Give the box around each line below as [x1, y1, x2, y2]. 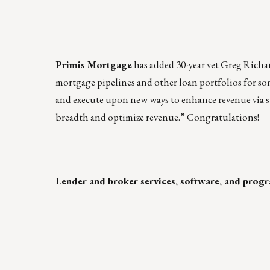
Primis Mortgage [55, 58, 132, 72]
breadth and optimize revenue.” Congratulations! [55, 110, 259, 124]
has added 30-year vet [132, 58, 221, 72]
